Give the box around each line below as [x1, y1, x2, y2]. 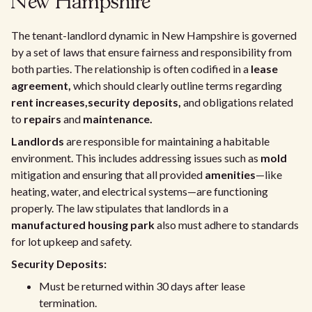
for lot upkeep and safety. [11, 235, 132, 248]
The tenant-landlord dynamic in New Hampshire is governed [11, 29, 297, 42]
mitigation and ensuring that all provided [11, 168, 205, 181]
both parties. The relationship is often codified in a [11, 62, 251, 75]
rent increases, [11, 95, 88, 109]
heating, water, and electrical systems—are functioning [11, 185, 268, 198]
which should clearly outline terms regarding [71, 79, 282, 92]
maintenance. [83, 112, 153, 125]
